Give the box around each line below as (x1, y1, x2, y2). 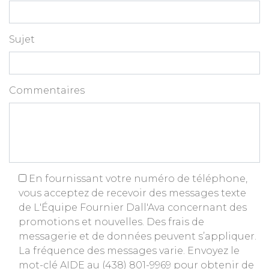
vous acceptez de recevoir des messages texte (19, 187, 246, 199)
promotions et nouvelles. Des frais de (19, 216, 204, 228)
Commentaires (9, 84, 85, 96)
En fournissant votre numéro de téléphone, (29, 172, 247, 184)
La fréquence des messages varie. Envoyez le (19, 244, 240, 256)
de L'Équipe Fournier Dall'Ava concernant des (19, 201, 247, 213)
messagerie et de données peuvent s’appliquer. (19, 230, 256, 242)
